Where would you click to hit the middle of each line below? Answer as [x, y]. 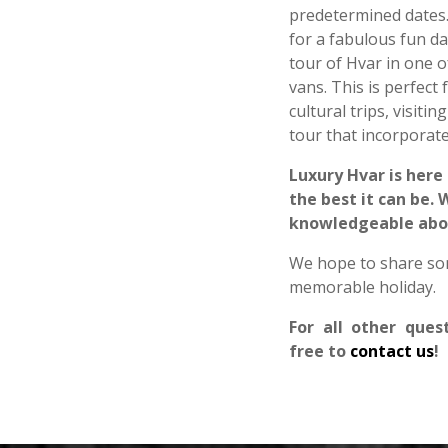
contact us [391, 351]
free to [319, 351]
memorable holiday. [364, 287]
